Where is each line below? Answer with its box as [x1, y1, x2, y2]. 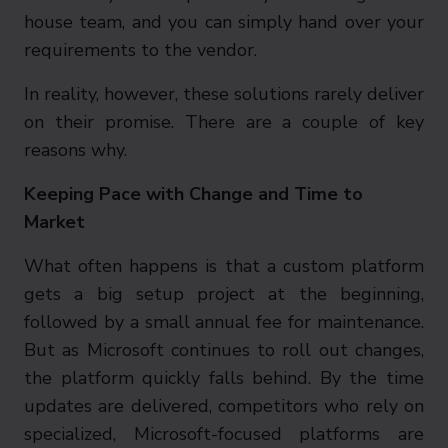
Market [24, 210, 85, 234]
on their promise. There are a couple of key [24, 110, 424, 134]
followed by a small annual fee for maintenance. [24, 310, 424, 334]
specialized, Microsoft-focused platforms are [24, 422, 424, 446]
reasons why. [24, 138, 127, 162]
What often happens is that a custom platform [24, 254, 424, 278]
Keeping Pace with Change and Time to [24, 182, 363, 206]
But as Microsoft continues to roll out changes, [24, 338, 424, 362]
